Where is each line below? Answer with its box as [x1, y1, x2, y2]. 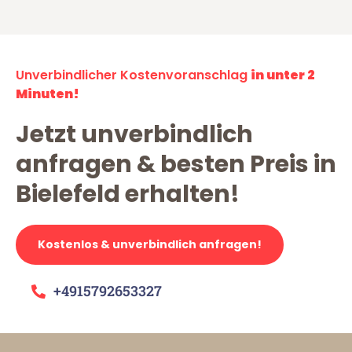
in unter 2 [251, 66, 315, 85]
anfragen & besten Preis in [16, 148, 336, 181]
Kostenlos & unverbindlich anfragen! [38, 236, 262, 253]
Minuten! [16, 85, 79, 104]
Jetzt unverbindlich [16, 118, 253, 152]
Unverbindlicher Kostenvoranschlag [16, 66, 251, 85]
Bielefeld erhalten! [16, 178, 240, 211]
